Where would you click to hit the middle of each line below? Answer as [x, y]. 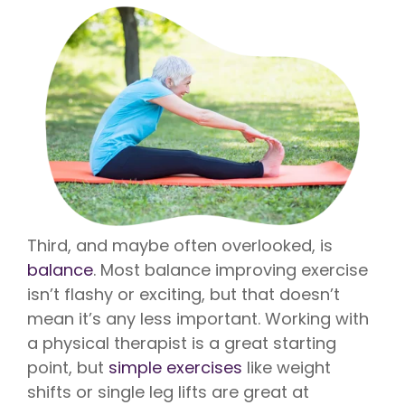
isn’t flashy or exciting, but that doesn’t [184, 294]
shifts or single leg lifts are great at [168, 391]
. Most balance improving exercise [231, 269]
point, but [68, 367]
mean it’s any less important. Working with [198, 318]
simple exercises [175, 367]
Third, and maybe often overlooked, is [180, 245]
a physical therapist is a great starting [182, 343]
